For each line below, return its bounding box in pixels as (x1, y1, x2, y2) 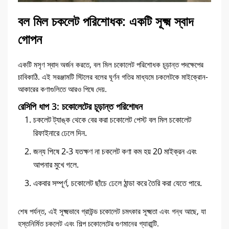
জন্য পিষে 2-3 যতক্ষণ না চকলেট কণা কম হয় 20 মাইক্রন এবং (33, 146, 197, 157)
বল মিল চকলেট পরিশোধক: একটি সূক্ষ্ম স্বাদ (18, 12, 193, 30)
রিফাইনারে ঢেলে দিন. (33, 127, 87, 139)
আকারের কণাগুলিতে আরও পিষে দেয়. (18, 84, 107, 94)
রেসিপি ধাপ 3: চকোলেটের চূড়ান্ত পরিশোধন (18, 100, 143, 112)
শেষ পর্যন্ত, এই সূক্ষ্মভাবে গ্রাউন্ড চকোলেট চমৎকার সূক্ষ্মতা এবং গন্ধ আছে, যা (18, 206, 206, 216)
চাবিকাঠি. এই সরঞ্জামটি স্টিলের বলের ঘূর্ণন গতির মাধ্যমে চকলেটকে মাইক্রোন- (18, 72, 208, 82)
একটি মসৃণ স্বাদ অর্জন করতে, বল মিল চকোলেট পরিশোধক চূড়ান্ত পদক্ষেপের (18, 59, 203, 70)
